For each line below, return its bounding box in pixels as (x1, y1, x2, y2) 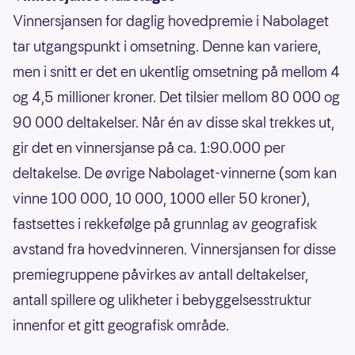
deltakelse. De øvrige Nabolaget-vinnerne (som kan (13, 163, 337, 184)
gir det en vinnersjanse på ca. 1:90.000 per (13, 138, 285, 158)
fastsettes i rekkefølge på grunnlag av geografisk (13, 214, 317, 235)
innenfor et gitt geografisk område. (13, 315, 229, 336)
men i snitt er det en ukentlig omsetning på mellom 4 (13, 62, 340, 82)
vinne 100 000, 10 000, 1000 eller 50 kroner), (13, 189, 310, 209)
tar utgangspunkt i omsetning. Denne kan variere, (13, 36, 321, 57)
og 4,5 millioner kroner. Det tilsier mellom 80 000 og (13, 87, 340, 108)
